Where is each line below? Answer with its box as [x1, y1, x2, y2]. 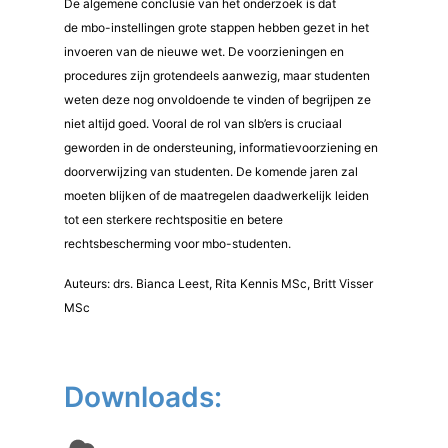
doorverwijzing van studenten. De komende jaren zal [64, 164, 358, 179]
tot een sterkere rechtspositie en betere [64, 212, 283, 227]
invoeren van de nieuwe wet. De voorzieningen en [64, 44, 344, 59]
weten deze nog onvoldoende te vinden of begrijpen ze [64, 92, 371, 107]
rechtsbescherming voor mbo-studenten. [64, 236, 291, 251]
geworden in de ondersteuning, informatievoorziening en [64, 140, 378, 155]
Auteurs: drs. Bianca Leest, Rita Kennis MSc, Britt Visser [64, 276, 373, 291]
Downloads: [64, 380, 222, 414]
